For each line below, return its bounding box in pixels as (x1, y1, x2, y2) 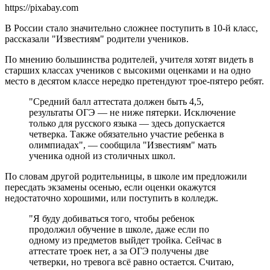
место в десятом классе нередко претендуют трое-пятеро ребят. (5, 75, 264, 86)
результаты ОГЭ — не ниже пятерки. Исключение (29, 107, 236, 118)
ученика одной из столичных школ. (29, 150, 175, 161)
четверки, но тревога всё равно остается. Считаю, (29, 256, 234, 267)
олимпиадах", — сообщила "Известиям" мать (29, 139, 216, 150)
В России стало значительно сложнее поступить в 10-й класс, (5, 22, 258, 33)
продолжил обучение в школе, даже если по (29, 224, 209, 234)
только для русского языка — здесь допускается (29, 118, 225, 128)
